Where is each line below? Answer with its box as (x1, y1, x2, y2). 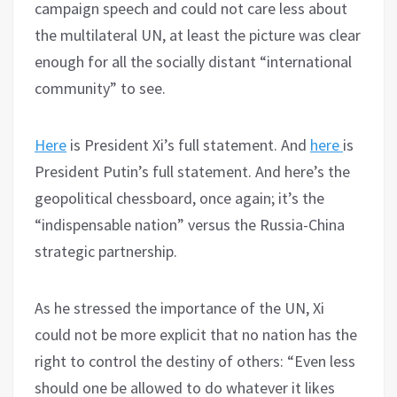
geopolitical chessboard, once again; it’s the (35, 187, 324, 208)
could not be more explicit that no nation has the (35, 323, 357, 345)
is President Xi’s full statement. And (66, 134, 310, 155)
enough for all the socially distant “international (35, 51, 352, 72)
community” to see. (35, 77, 166, 98)
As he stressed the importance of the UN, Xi (35, 297, 324, 318)
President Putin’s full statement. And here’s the (35, 160, 350, 182)
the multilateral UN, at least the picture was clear (35, 24, 361, 45)
